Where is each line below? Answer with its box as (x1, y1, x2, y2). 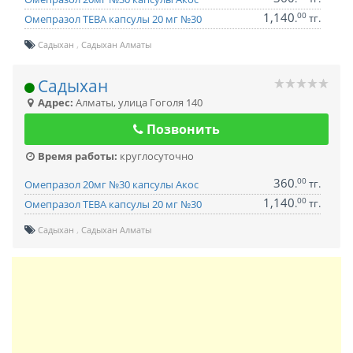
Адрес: (35, 95, 73, 110)
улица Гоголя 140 (118, 95, 203, 110)
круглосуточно (117, 149, 194, 163)
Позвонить (143, 121, 220, 138)
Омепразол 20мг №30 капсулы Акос (24, 177, 199, 191)
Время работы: (35, 149, 117, 163)
